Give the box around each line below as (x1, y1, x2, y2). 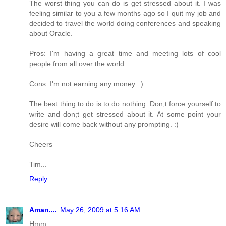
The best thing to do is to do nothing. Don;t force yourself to (29, 100, 221, 108)
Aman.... (29, 206, 57, 214)
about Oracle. (29, 29, 73, 38)
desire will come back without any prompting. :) (29, 120, 179, 129)
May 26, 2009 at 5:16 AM (60, 206, 140, 214)
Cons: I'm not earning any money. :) (29, 80, 143, 88)
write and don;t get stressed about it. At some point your (29, 110, 221, 119)
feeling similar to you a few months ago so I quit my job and (29, 9, 221, 18)
